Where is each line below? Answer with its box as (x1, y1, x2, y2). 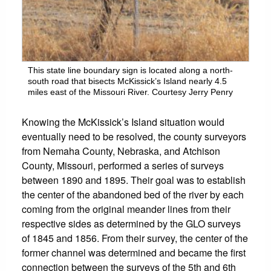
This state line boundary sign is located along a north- (28, 65, 233, 75)
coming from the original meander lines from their (22, 201, 230, 216)
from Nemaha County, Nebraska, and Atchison (22, 143, 220, 158)
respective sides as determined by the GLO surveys (22, 216, 241, 230)
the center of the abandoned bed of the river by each (22, 187, 244, 201)
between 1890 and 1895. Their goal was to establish (22, 172, 246, 187)
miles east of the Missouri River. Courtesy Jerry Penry (28, 87, 233, 97)
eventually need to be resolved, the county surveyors (22, 129, 246, 143)
